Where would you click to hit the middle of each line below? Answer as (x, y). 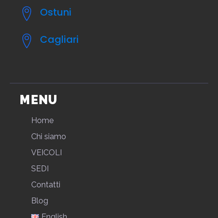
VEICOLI (46, 153)
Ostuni (56, 12)
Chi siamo (49, 137)
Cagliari (59, 40)
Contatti (46, 185)
